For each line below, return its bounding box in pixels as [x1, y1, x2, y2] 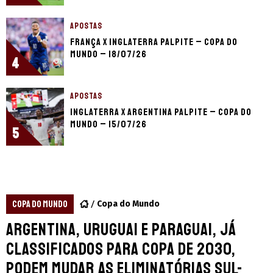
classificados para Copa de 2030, [6, 238, 236, 260]
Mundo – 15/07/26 [70, 118, 147, 130]
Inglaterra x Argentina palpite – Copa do [70, 105, 252, 118]
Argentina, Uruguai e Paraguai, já [6, 218, 236, 240]
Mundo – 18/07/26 [70, 48, 147, 60]
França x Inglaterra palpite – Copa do [70, 35, 238, 48]
